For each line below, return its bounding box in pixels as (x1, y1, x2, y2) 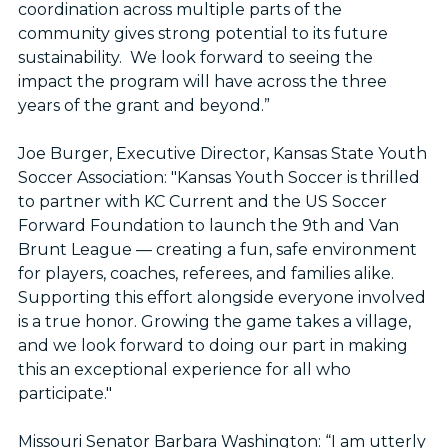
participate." (17, 384, 112, 404)
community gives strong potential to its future (17, 24, 388, 44)
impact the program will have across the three (17, 72, 387, 92)
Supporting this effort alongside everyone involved (17, 288, 426, 308)
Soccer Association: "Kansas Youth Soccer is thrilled (17, 168, 420, 188)
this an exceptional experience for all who (17, 360, 351, 380)
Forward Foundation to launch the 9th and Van (17, 216, 399, 236)
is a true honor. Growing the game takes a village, (17, 312, 411, 332)
